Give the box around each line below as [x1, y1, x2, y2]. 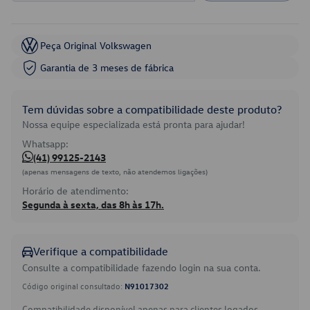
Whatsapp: [22, 137, 69, 150]
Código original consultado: [22, 280, 125, 291]
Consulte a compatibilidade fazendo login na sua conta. [22, 261, 261, 274]
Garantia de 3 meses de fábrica [40, 61, 174, 74]
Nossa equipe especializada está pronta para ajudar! [22, 118, 245, 131]
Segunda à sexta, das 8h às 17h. [22, 198, 164, 211]
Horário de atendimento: [22, 184, 129, 197]
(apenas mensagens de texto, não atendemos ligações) [22, 166, 208, 176]
